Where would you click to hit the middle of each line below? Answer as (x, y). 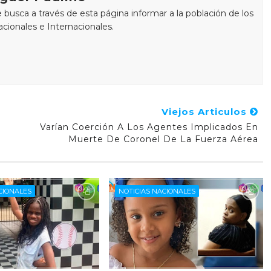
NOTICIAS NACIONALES (157, 191)
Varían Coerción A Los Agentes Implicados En (149, 127)
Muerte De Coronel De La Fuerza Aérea (163, 139)
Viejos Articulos (205, 112)
